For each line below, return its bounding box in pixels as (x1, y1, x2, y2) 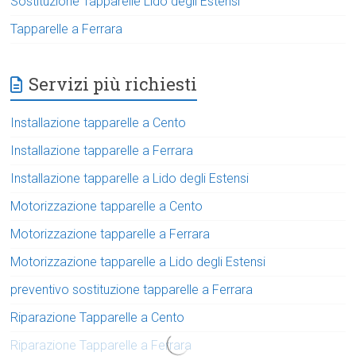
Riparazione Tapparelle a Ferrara (10, 338, 192, 354)
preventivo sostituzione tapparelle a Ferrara (10, 282, 253, 298)
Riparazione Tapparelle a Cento (10, 310, 185, 326)
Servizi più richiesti (29, 72, 198, 96)
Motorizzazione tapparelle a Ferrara (10, 226, 211, 242)
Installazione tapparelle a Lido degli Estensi (10, 171, 250, 187)
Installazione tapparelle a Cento (10, 115, 187, 131)
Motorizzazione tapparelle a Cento (10, 199, 203, 215)
